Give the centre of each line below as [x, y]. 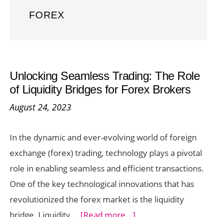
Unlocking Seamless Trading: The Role [105, 76]
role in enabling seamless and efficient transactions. [107, 168]
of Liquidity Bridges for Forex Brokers [100, 89]
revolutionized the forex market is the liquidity [97, 199]
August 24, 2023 [40, 107]
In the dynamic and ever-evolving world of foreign [103, 137]
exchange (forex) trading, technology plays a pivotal [106, 153]
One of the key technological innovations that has [102, 184]
